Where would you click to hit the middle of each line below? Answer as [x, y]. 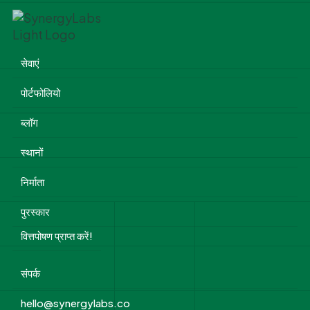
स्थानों [31, 152]
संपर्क [30, 273]
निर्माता [32, 182]
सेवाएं [30, 63]
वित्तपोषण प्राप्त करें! [56, 236]
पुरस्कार [35, 212]
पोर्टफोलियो [40, 93]
